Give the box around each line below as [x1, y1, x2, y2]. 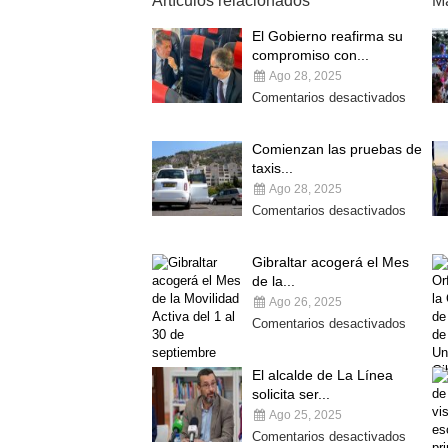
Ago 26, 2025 [267, 295, 342, 309]
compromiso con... [252, 47, 369, 63]
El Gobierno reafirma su [252, 28, 403, 44]
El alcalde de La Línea [252, 367, 393, 383]
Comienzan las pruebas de [252, 141, 422, 157]
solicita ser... [252, 386, 330, 402]
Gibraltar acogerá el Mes [252, 254, 409, 270]
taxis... [252, 160, 293, 176]
